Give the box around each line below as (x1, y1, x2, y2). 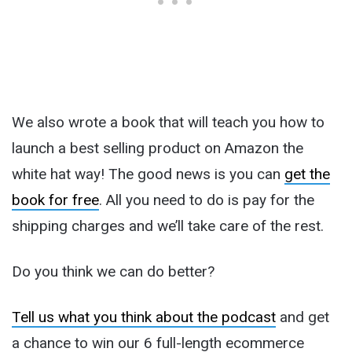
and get (276, 307, 329, 326)
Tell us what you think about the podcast (12, 307, 276, 326)
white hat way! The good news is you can (12, 164, 284, 183)
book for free (12, 190, 99, 209)
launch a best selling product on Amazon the (12, 138, 303, 157)
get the (284, 164, 330, 183)
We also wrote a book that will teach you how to (12, 112, 324, 131)
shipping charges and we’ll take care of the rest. (12, 216, 324, 235)
